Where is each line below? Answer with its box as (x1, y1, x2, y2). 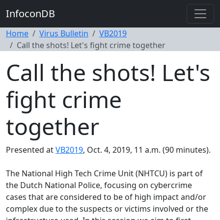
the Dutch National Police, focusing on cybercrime (6, 180, 192, 191)
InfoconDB (6, 7, 55, 20)
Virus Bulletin (39, 28, 88, 39)
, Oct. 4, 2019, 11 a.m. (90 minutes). (83, 144, 211, 155)
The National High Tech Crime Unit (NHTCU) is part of (6, 168, 203, 179)
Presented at (6, 144, 55, 155)
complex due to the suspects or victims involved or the (6, 203, 208, 214)
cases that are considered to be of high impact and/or (6, 192, 206, 202)
